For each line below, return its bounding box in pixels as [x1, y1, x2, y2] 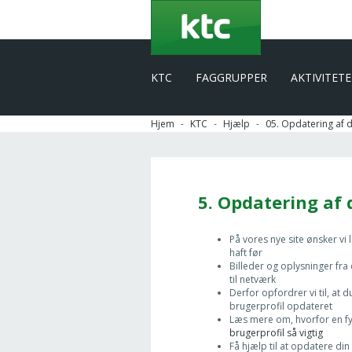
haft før [229, 246, 262, 259]
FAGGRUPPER [196, 69, 267, 85]
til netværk [229, 273, 276, 286]
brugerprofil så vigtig [229, 326, 323, 339]
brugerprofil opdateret [229, 299, 332, 313]
